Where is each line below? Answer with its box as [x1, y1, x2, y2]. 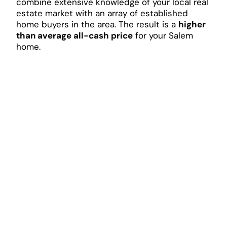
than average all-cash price [16, 29, 133, 41]
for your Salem [132, 29, 193, 41]
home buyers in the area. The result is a [16, 18, 178, 30]
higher [178, 18, 206, 30]
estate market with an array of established [16, 7, 188, 19]
